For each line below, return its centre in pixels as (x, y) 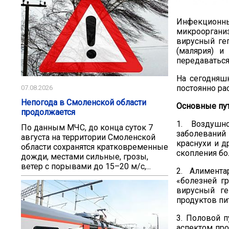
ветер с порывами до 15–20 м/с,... (86, 166)
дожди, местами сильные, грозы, (85, 156)
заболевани (199, 134)
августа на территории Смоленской (88, 137)
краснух (191, 143)
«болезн (192, 181)
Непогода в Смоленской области (84, 102)
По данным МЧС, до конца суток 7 (87, 127)
